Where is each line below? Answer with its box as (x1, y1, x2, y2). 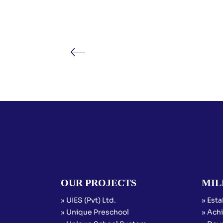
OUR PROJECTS (61, 177, 136, 188)
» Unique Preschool (61, 208, 129, 217)
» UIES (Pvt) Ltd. (61, 196, 116, 205)
